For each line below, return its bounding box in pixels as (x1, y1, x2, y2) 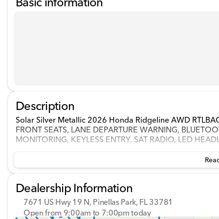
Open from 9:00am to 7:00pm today (23, 208, 151, 218)
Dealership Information (16, 181, 133, 195)
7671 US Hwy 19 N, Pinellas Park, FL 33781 (23, 197, 173, 207)
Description (16, 99, 75, 113)
